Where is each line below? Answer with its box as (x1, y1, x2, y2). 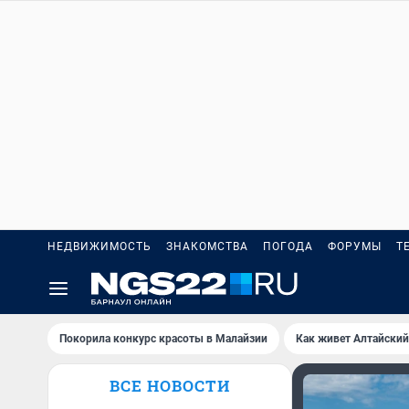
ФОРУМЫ (328, 240, 382, 253)
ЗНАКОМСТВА (166, 240, 248, 253)
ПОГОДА (263, 240, 313, 253)
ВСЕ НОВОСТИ (110, 375, 230, 396)
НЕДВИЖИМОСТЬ (47, 240, 152, 253)
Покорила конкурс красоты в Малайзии (59, 332, 267, 345)
